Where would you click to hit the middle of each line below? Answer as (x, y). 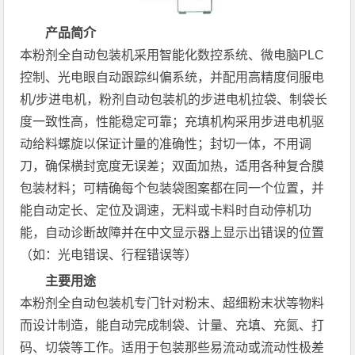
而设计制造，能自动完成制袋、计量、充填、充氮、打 (172, 325)
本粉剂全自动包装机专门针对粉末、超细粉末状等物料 (172, 303)
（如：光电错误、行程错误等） (109, 255)
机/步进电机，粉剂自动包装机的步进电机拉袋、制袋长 (174, 99)
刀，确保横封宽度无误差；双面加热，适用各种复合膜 (172, 166)
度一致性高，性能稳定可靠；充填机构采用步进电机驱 (172, 122)
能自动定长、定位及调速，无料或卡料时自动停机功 (166, 210)
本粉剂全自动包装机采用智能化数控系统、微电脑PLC (172, 55)
